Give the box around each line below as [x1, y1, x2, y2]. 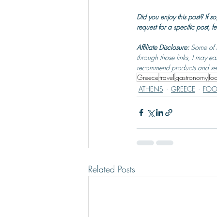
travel [159, 73, 174, 82]
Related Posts [88, 163, 135, 175]
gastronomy [175, 73, 208, 82]
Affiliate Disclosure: [137, 43, 191, 52]
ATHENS [139, 84, 163, 93]
